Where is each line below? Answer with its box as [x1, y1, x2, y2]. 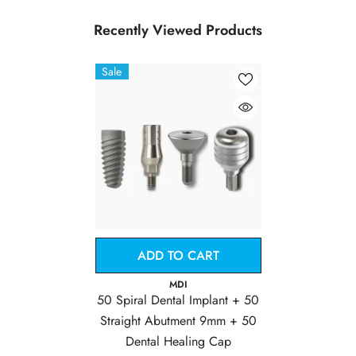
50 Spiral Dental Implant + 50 [97, 290, 259, 309]
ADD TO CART [137, 246, 219, 265]
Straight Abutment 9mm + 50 [99, 311, 257, 330]
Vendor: [94, 276, 130, 291]
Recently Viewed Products [94, 19, 262, 41]
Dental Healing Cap [125, 331, 231, 350]
